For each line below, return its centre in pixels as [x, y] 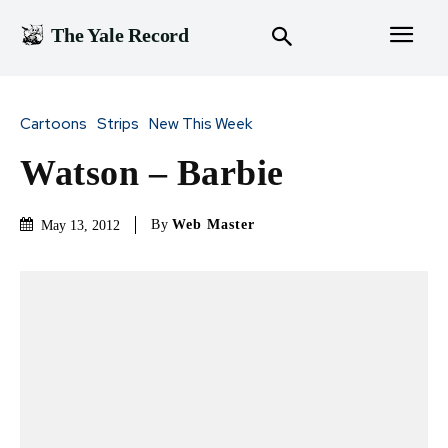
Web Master [213, 225]
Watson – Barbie [152, 172]
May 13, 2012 [80, 225]
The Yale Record [120, 35]
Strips [118, 123]
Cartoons [53, 123]
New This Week [200, 123]
